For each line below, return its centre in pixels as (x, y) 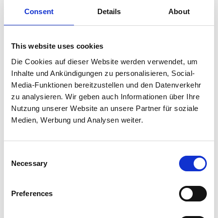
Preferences (32, 193)
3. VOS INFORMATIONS (76, 34)
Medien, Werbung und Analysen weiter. (77, 120)
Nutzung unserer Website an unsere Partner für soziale (105, 108)
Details (109, 11)
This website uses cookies (57, 46)
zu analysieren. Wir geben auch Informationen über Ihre (105, 96)
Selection (18, 165)
